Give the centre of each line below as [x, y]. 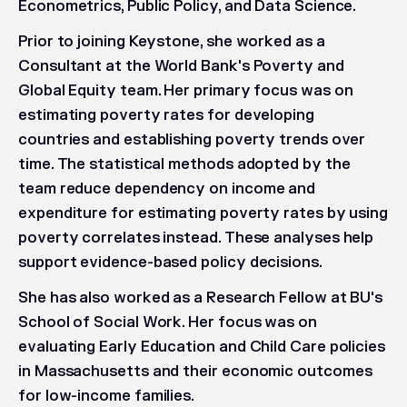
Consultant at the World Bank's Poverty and [181, 66]
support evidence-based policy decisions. [170, 263]
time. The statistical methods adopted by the [184, 164]
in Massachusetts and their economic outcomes [195, 372]
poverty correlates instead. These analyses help [196, 238]
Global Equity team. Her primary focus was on [186, 91]
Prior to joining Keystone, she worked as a [172, 42]
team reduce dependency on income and [167, 189]
